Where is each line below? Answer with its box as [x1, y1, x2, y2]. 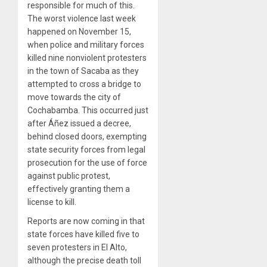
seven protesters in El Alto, [27, 243, 127, 253]
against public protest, [27, 171, 110, 181]
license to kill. [27, 197, 76, 207]
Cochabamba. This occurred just [27, 105, 148, 116]
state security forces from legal [27, 145, 145, 155]
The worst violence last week [27, 14, 136, 24]
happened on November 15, [27, 27, 131, 37]
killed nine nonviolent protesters [27, 53, 147, 63]
